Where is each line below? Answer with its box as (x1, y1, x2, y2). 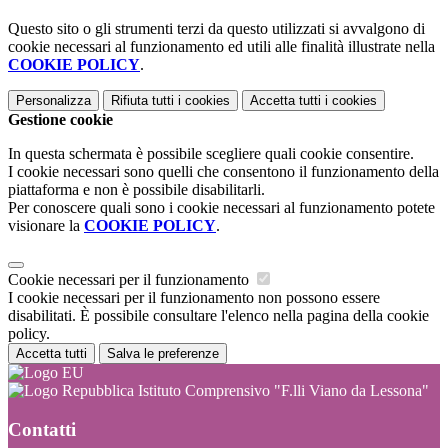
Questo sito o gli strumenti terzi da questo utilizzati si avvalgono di (8, 20, 425, 38)
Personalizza (16, 93, 91, 109)
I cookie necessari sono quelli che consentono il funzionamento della (8, 163, 439, 181)
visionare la (8, 217, 84, 235)
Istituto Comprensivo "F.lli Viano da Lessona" (134, 382, 429, 400)
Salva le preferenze (107, 346, 219, 362)
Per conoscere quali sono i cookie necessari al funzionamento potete (8, 199, 435, 217)
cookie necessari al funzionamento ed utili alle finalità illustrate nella (8, 38, 435, 56)
